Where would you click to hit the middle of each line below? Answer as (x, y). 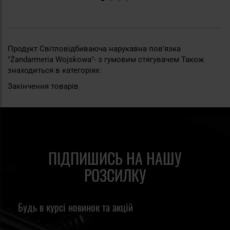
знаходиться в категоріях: (54, 71)
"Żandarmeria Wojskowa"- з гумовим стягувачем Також (106, 60)
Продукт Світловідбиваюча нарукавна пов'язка (94, 49)
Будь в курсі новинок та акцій (75, 207)
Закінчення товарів (43, 87)
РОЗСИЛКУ (115, 175)
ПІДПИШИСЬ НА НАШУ (115, 158)
